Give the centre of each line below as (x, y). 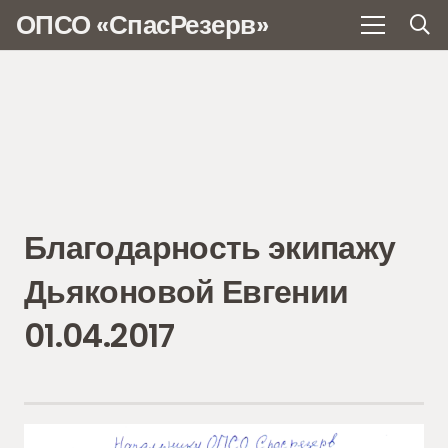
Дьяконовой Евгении (186, 291)
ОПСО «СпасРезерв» (142, 25)
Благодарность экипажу (210, 247)
